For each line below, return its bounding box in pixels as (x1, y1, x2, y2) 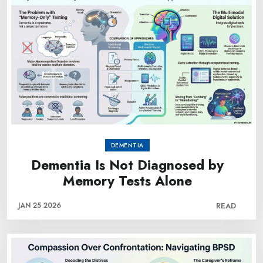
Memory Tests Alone (62, 171, 192, 191)
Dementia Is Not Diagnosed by (31, 155, 224, 175)
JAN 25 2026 (18, 200, 61, 211)
